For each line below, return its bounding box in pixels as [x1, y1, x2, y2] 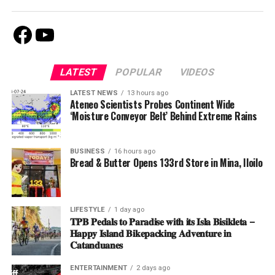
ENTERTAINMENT [69, 263, 127, 272]
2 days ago [136, 263, 170, 272]
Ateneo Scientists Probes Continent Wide [69, 96, 235, 112]
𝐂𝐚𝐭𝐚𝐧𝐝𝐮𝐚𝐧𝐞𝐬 [69, 236, 123, 252]
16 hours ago [114, 147, 155, 155]
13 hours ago [126, 88, 168, 97]
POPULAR [114, 66, 164, 78]
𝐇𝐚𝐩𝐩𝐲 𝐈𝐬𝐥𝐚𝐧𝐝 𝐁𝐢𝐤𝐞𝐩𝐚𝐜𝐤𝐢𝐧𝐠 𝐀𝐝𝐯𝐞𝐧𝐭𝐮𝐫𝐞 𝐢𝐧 [69, 225, 231, 240]
